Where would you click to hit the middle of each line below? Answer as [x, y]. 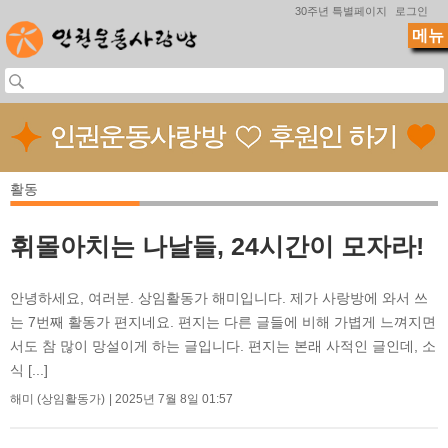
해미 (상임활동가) [57, 398]
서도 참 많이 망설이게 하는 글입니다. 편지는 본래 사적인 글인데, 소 [223, 345]
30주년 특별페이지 [341, 11]
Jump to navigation [224, 13]
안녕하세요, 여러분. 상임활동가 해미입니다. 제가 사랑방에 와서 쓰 [219, 297]
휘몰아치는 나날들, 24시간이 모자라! [217, 245]
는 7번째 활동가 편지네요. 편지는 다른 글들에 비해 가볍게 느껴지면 [223, 321]
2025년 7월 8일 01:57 [174, 398]
